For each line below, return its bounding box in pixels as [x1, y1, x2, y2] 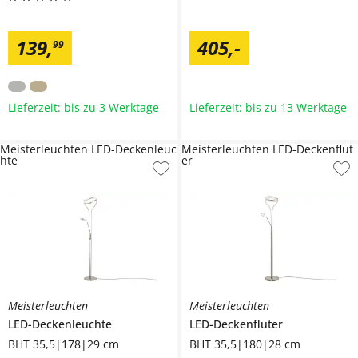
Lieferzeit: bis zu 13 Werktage [189, 100, 347, 116]
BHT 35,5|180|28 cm [189, 336, 300, 352]
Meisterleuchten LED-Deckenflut [181, 141, 353, 157]
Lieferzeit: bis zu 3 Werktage [8, 100, 159, 116]
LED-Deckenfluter [189, 316, 283, 332]
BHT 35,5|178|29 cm [8, 336, 119, 352]
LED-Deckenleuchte [8, 316, 112, 332]
